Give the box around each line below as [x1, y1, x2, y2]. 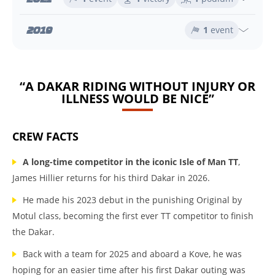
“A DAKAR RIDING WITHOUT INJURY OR [20, 78, 255, 95]
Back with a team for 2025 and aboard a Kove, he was [23, 248, 242, 260]
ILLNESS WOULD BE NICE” [61, 90, 214, 107]
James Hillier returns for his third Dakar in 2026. [12, 172, 210, 184]
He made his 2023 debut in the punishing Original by [23, 194, 242, 206]
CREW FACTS [12, 129, 79, 144]
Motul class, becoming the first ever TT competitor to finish [12, 210, 254, 222]
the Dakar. [12, 226, 55, 238]
